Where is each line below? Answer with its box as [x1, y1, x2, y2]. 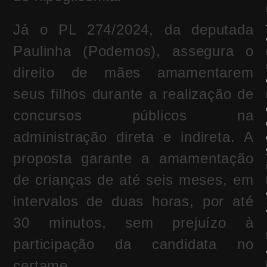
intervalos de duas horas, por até [13, 193, 254, 210]
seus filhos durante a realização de [13, 86, 254, 103]
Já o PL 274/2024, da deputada [13, 21, 254, 38]
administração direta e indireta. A [13, 129, 254, 145]
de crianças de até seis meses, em [13, 172, 254, 188]
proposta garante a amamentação [13, 150, 254, 167]
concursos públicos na [13, 107, 254, 124]
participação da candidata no [13, 236, 254, 253]
